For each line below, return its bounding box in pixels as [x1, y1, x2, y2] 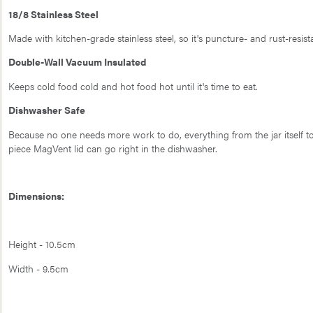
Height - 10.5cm [8, 237, 75, 252]
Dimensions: [8, 189, 64, 203]
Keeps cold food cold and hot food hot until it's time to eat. [8, 78, 258, 93]
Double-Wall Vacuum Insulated [8, 54, 146, 69]
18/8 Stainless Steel [8, 6, 99, 21]
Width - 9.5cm [8, 261, 68, 275]
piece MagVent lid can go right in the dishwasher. [8, 140, 217, 155]
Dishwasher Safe [8, 103, 85, 117]
